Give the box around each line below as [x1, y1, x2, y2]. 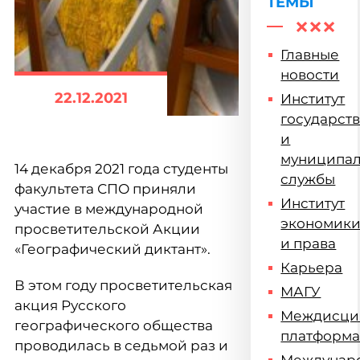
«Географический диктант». [14, 241, 211, 257]
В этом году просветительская [14, 277, 232, 293]
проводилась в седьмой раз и [14, 337, 228, 354]
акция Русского [14, 297, 126, 313]
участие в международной [14, 201, 203, 217]
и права [280, 235, 337, 252]
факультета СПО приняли [14, 181, 196, 197]
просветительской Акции [14, 221, 200, 237]
